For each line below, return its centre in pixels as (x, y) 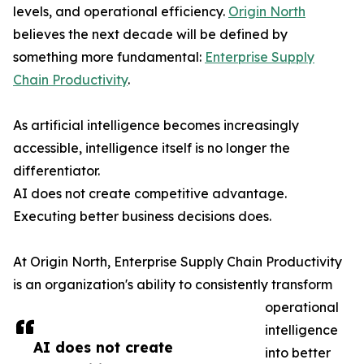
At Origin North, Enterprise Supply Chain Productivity (178, 262)
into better (298, 353)
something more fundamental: (109, 57)
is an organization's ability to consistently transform (173, 285)
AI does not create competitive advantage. (150, 194)
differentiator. (56, 171)
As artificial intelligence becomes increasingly (156, 126)
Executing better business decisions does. (142, 217)
